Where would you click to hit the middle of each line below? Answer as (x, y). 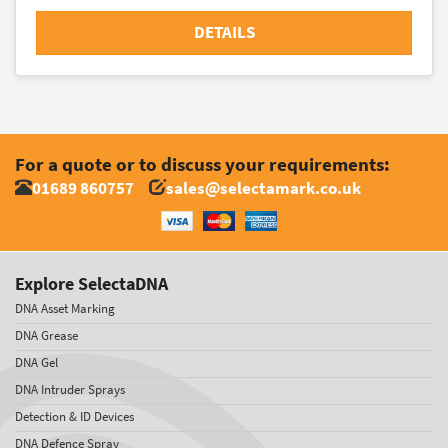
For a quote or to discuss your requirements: (202, 164)
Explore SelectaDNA (91, 283)
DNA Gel (36, 362)
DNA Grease (46, 335)
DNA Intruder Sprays (70, 389)
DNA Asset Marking (65, 308)
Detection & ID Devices (74, 416)
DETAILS (224, 32)
